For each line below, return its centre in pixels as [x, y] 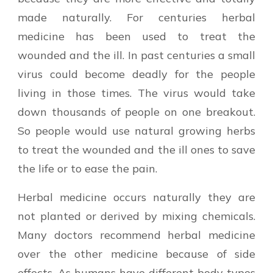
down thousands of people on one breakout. [136, 112]
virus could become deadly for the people [136, 74]
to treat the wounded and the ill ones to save [136, 149]
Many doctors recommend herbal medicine [136, 235]
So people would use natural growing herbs [136, 130]
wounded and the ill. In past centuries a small [136, 55]
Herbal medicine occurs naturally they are [136, 197]
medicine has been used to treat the [136, 36]
